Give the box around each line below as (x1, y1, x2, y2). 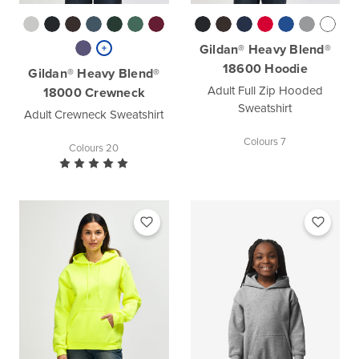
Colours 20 (69, 139, 119, 155)
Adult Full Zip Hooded (207, 81, 323, 99)
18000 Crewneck (42, 83, 145, 102)
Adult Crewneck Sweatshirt (24, 105, 164, 123)
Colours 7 (244, 133, 287, 149)
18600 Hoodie (222, 58, 308, 78)
